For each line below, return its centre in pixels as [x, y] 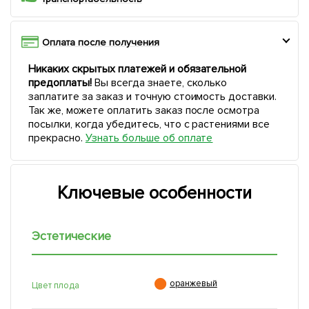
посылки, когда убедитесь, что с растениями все [149, 124]
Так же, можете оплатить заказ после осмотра [144, 111]
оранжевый [193, 284]
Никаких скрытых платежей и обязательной [138, 69]
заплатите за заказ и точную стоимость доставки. [153, 97]
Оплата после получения [101, 43]
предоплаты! [60, 83]
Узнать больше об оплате [149, 138]
